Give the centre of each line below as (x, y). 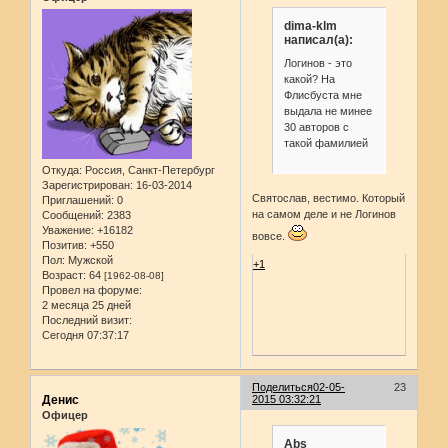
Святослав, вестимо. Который (329, 197)
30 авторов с (316, 127)
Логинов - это (317, 63)
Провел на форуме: (92, 290)
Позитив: (64, 245)
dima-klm (310, 25)
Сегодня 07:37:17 (85, 335)
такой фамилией (325, 143)
